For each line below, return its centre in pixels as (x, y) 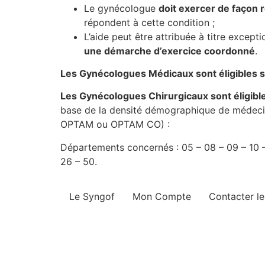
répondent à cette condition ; (149, 22)
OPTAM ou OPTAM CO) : (115, 125)
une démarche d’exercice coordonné (169, 51)
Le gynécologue (121, 8)
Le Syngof (92, 197)
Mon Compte (162, 197)
